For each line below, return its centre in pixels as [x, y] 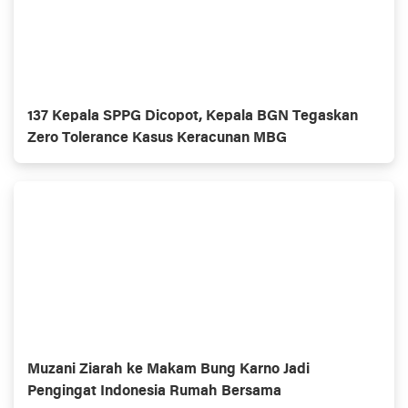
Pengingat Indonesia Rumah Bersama [154, 391]
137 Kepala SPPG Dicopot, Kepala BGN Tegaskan [193, 116]
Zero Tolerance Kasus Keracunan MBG [157, 138]
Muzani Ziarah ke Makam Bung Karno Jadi [168, 369]
